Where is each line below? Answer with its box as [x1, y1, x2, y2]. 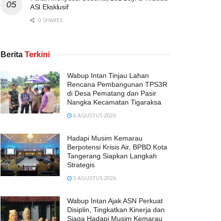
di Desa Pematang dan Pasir [67, 89, 156, 97]
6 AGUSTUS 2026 [72, 111, 116, 119]
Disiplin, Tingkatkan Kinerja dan [67, 205, 165, 214]
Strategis [67, 160, 95, 169]
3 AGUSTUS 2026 [72, 174, 116, 182]
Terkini [25, 50, 50, 59]
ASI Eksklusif [30, 2, 69, 11]
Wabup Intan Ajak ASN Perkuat [67, 196, 163, 205]
